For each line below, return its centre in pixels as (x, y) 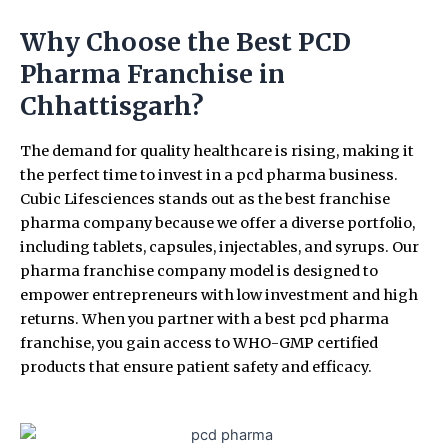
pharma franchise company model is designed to (199, 271)
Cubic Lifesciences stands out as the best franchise (205, 199)
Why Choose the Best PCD (185, 41)
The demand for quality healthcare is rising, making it (217, 151)
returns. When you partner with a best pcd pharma (204, 319)
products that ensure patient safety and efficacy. (196, 367)
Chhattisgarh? (112, 105)
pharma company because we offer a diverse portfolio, (217, 223)
